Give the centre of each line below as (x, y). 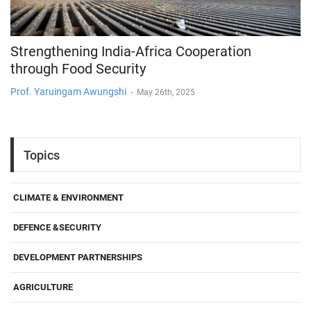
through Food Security (78, 69)
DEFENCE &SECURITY (57, 228)
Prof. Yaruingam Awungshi (68, 92)
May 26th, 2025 (166, 93)
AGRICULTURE (43, 287)
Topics (42, 155)
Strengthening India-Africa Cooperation (131, 52)
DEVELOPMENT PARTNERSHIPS (78, 258)
